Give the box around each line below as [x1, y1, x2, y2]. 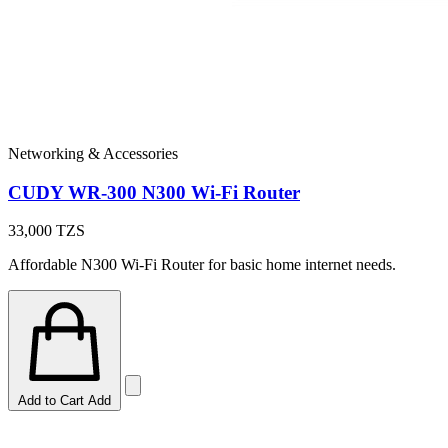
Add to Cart [18, 393, 84, 409]
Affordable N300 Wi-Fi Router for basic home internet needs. [8, 256, 396, 274]
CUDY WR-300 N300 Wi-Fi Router [8, 181, 300, 203]
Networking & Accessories [8, 144, 178, 162]
